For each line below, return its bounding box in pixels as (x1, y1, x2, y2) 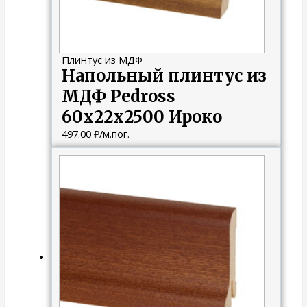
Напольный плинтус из (61, 65, 267, 86)
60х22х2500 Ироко (61, 106, 222, 127)
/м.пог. (99, 126, 130, 140)
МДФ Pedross (61, 86, 175, 106)
